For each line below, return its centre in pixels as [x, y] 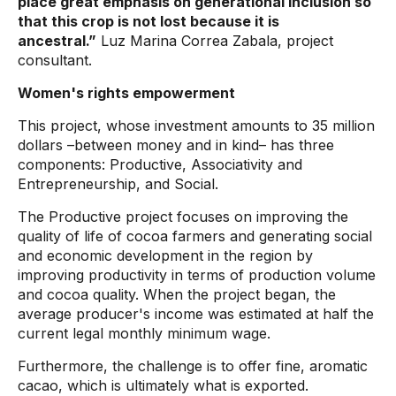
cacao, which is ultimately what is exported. [163, 385]
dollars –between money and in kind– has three [176, 145]
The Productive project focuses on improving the [183, 217]
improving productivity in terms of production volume [197, 275]
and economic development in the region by [165, 255]
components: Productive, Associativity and [160, 164]
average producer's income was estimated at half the [196, 314]
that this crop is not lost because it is [148, 21]
